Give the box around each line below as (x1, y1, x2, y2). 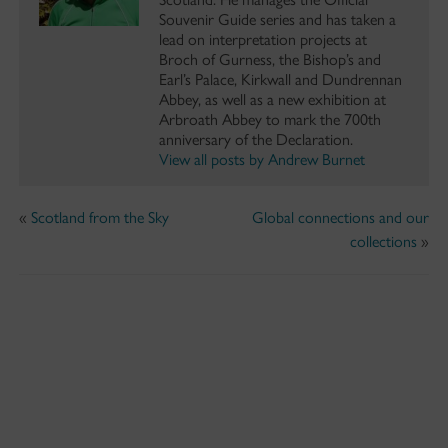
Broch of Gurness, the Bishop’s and (158, 49, 381, 69)
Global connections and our (252, 207, 430, 227)
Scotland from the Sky (30, 207, 169, 227)
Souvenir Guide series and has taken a (158, 9, 396, 29)
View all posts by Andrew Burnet (158, 149, 365, 169)
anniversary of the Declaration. (158, 129, 353, 149)
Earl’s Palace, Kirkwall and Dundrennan (158, 69, 402, 89)
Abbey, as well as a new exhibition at (158, 89, 386, 109)
